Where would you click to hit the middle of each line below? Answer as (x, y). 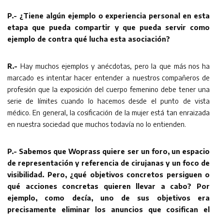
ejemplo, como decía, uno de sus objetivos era (108, 198)
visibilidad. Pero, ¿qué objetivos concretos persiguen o (108, 175)
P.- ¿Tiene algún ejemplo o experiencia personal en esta (108, 16)
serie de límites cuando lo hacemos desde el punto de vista (108, 101)
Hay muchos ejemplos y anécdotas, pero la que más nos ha (114, 66)
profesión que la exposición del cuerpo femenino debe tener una (108, 89)
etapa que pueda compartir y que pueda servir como (108, 27)
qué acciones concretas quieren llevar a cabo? (100, 186)
